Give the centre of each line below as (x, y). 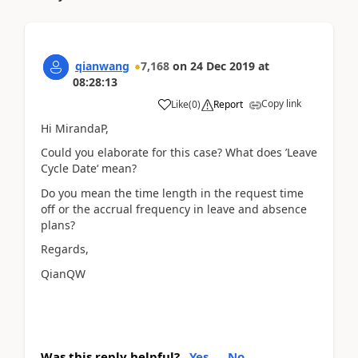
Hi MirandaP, (75, 128)
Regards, (65, 249)
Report (228, 104)
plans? (58, 225)
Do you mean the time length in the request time (172, 193)
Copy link (281, 103)
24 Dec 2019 (223, 66)
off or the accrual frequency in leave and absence (174, 209)
